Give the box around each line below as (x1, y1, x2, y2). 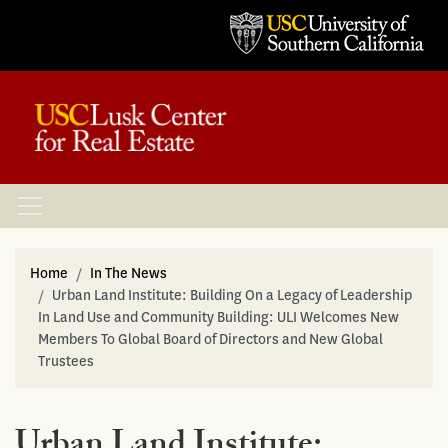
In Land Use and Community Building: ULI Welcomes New (38, 307, 399, 327)
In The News (90, 263, 167, 283)
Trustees (38, 351, 94, 371)
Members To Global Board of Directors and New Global (38, 329, 383, 349)
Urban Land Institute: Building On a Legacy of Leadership (52, 285, 412, 305)
